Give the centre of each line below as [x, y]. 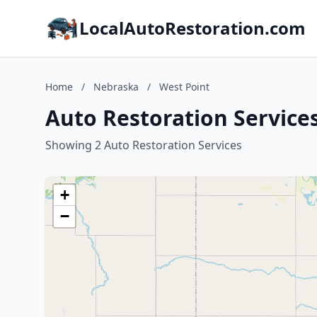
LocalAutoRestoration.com [192, 28]
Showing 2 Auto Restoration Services [144, 145]
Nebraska [116, 87]
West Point [184, 87]
